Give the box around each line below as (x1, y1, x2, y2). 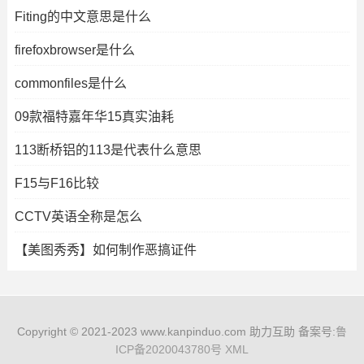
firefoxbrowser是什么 (14, 43, 135, 57)
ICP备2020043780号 (115, 343, 222, 356)
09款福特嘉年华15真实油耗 (14, 110, 174, 123)
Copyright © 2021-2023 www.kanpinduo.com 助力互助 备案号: (16, 325, 336, 338)
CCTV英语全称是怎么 (14, 210, 142, 223)
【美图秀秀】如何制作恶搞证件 (14, 243, 197, 257)
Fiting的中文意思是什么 (14, 10, 151, 24)
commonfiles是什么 (14, 76, 127, 90)
